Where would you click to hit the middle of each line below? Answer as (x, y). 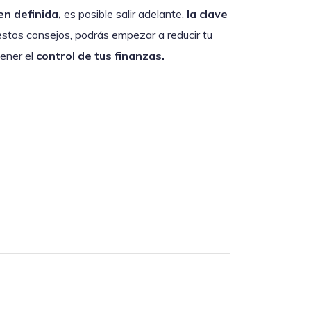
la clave (207, 14)
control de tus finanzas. (102, 56)
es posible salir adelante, (124, 14)
